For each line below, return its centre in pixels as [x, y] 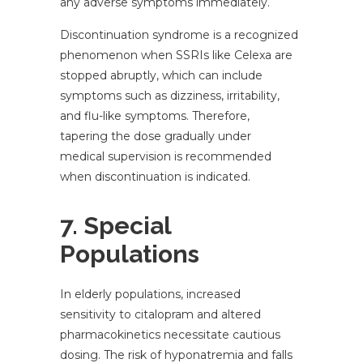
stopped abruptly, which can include [161, 76]
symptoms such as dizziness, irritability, [170, 96]
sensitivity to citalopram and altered [160, 315]
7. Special [115, 226]
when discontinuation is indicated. [155, 177]
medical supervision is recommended [166, 157]
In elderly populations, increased [150, 295]
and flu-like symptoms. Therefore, [155, 116]
